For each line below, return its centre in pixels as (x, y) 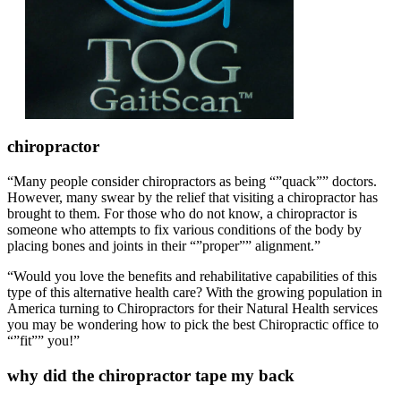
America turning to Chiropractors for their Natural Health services (192, 309)
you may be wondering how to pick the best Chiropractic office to (193, 325)
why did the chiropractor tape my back (151, 375)
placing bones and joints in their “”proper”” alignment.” (164, 246)
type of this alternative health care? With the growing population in (195, 293)
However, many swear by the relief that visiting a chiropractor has (192, 198)
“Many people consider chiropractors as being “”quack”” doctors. (192, 182)
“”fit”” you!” (43, 341)
